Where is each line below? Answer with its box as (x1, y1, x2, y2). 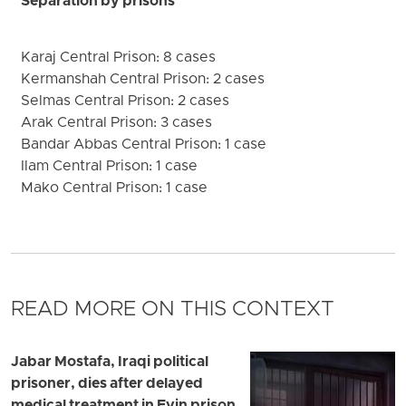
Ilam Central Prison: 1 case (21, 157, 198, 176)
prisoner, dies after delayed (11, 375, 203, 394)
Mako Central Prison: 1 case (21, 179, 208, 198)
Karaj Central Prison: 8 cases (21, 48, 217, 67)
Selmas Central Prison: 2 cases (21, 92, 230, 111)
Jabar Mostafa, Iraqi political (11, 353, 208, 372)
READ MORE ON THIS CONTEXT (11, 296, 334, 324)
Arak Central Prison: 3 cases (21, 113, 213, 132)
